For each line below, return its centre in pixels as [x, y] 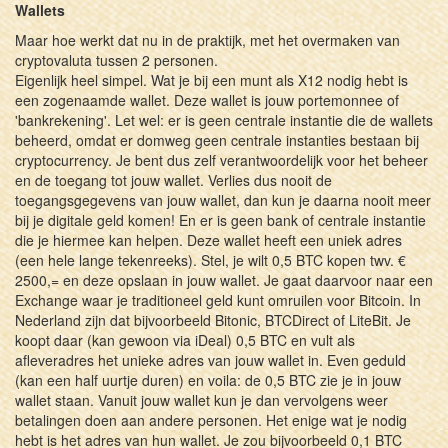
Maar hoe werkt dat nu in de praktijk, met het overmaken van [207, 39]
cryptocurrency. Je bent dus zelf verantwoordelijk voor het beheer [221, 159]
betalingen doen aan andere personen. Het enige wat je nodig [211, 419]
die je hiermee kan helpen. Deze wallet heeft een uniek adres [208, 239]
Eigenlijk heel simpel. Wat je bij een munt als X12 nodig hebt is [211, 79]
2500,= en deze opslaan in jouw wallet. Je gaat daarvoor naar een [224, 279]
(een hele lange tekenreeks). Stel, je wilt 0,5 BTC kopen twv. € [210, 259]
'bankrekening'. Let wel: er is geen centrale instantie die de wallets [224, 119]
